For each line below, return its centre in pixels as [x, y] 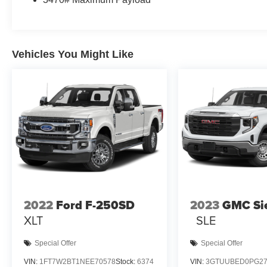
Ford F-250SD [95, 205]
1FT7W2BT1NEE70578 [77, 261]
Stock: [126, 261]
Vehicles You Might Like [73, 55]
